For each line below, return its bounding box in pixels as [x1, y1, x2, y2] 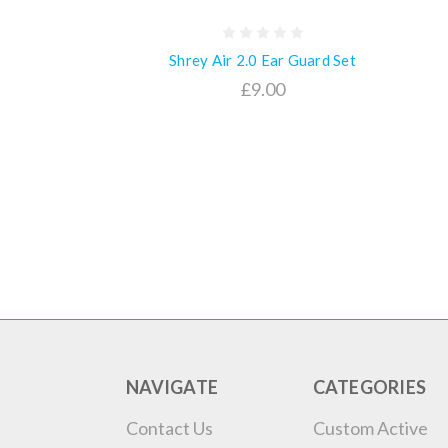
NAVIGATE [126, 375, 218, 398]
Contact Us [126, 416, 213, 439]
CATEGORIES [312, 375, 426, 398]
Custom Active [312, 416, 428, 439]
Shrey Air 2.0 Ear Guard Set [169, 50, 356, 69]
